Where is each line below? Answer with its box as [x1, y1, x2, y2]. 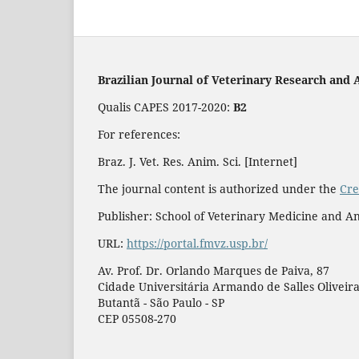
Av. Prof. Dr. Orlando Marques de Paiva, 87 [98, 263, 329, 279]
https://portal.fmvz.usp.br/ [127, 236, 268, 252]
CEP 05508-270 [98, 311, 176, 327]
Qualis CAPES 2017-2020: [98, 99, 233, 115]
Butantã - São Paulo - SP [98, 295, 224, 311]
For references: [98, 127, 180, 143]
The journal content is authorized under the [98, 181, 340, 197]
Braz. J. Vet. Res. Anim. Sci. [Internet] [98, 154, 297, 170]
